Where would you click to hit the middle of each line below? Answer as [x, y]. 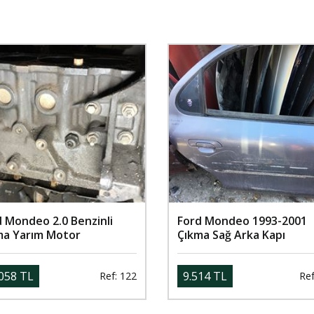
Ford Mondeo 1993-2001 [242, 220]
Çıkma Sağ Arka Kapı [231, 234]
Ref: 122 [118, 276]
